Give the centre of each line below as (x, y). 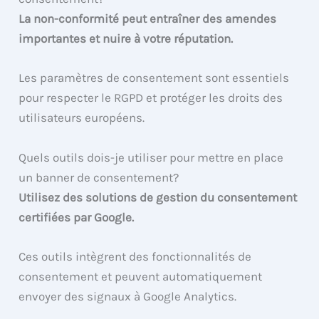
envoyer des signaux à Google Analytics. (128, 296)
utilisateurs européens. (82, 118)
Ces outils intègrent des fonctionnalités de (135, 256)
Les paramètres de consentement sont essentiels (154, 78)
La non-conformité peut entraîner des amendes (148, 19)
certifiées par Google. (77, 217)
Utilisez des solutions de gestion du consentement (158, 197)
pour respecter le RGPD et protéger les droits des (151, 98)
